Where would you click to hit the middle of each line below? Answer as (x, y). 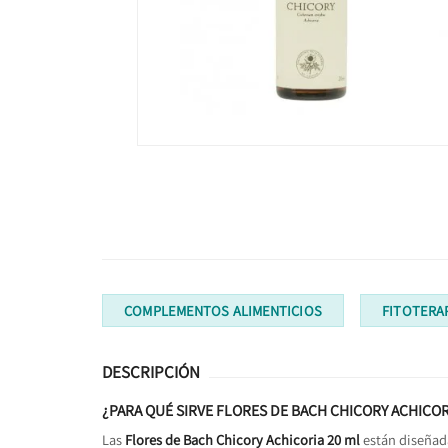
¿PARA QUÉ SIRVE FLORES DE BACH (216, 410)
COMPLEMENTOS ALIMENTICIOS (223, 310)
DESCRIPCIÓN (151, 372)
